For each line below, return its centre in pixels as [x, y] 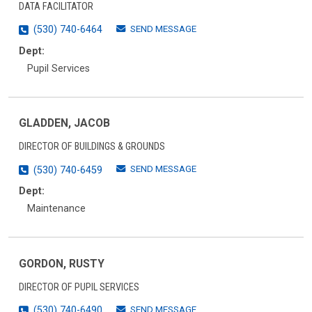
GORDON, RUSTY [62, 263]
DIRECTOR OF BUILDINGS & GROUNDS [92, 147]
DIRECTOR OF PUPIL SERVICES [79, 287]
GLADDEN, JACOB [64, 123]
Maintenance [56, 209]
